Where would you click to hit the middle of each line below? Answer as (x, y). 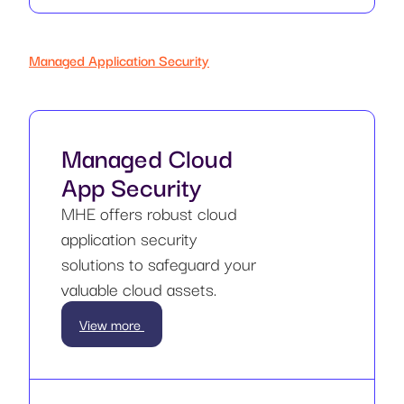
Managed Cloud (147, 156)
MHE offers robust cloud (149, 212)
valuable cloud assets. (139, 288)
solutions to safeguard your (159, 263)
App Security (132, 185)
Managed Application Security (119, 59)
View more (112, 323)
